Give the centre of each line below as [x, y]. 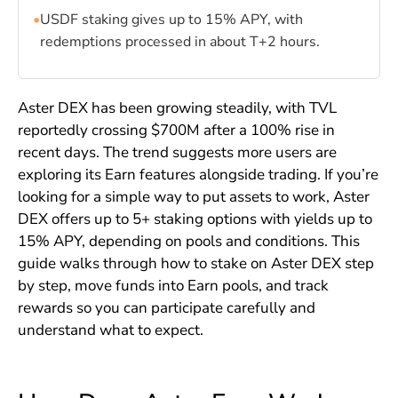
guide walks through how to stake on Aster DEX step [195, 263]
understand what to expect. [110, 330]
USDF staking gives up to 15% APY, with [171, 19]
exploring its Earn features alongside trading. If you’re [198, 174]
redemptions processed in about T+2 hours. [179, 41]
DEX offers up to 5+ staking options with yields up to [195, 219]
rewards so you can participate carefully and [166, 307]
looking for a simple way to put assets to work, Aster [193, 196]
